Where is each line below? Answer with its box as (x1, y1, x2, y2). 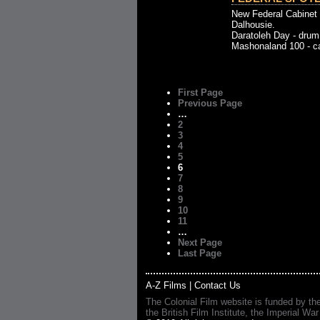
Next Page (178, 237, 222, 248)
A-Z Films (146, 280, 186, 291)
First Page (178, 87, 223, 98)
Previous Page (178, 98, 242, 109)
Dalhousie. (231, 19, 275, 30)
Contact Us (194, 280, 241, 291)
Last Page (178, 248, 221, 259)
